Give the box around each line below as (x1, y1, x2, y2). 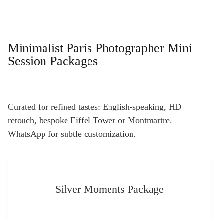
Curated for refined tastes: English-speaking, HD (8, 102, 181, 111)
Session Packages (8, 54, 98, 68)
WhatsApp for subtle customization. (8, 129, 136, 139)
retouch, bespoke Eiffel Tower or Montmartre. (8, 115, 172, 125)
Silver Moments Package (55, 183, 164, 195)
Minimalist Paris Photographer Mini (8, 41, 192, 55)
